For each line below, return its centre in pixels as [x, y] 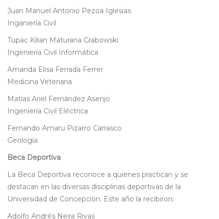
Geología [22, 141]
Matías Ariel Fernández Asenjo [59, 99]
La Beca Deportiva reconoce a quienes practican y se [98, 175]
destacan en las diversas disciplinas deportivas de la [94, 187]
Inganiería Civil [32, 23]
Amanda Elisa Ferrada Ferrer [55, 70]
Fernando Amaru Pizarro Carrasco [65, 128]
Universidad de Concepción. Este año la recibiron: [91, 199]
